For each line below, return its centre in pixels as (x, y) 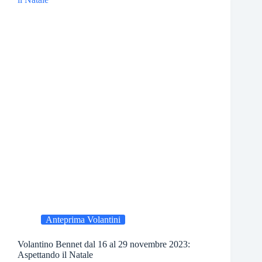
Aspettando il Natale (55, 255)
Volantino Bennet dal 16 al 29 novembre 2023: (104, 244)
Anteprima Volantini (83, 220)
